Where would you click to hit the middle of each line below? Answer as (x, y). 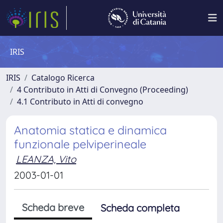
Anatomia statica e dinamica (90, 130)
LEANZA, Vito (46, 159)
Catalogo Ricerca (63, 78)
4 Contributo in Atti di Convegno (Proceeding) (103, 90)
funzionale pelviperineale (80, 144)
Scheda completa (140, 208)
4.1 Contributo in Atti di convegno (80, 102)
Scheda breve (53, 207)
